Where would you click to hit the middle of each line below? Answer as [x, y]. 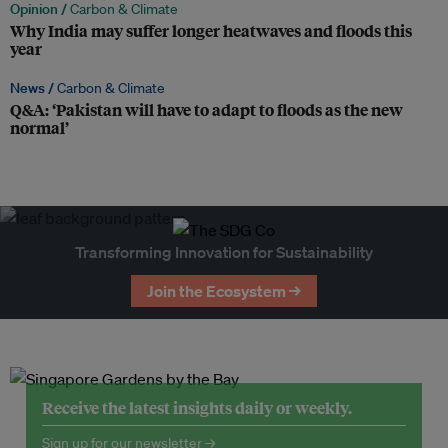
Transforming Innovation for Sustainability [224, 252]
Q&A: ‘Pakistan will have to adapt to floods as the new [206, 110]
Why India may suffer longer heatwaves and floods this [211, 31]
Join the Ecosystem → [224, 291]
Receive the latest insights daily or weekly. [197, 408]
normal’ [39, 128]
